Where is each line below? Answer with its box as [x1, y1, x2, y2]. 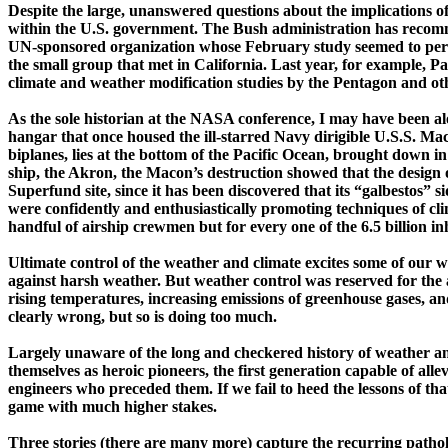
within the [8, 20, 80, 38]
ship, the [8, 164, 68, 182]
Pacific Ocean [233, 146, 325, 164]
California [194, 56, 263, 74]
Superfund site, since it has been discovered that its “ [8, 182, 362, 200]
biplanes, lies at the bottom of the [8, 146, 233, 164]
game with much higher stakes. [8, 398, 217, 416]
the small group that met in [8, 56, 194, 74]
